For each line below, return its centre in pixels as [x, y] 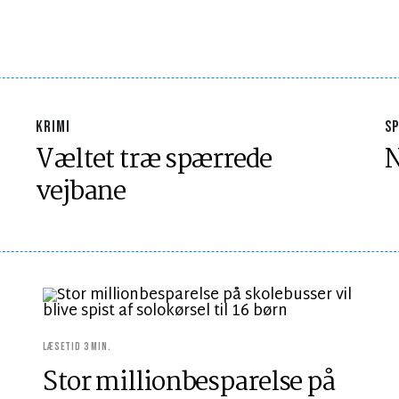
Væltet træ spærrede [154, 161]
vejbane [81, 193]
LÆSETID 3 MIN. [77, 347]
